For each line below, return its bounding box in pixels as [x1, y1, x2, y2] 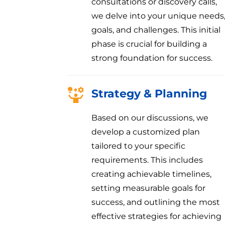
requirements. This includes [91, 155, 203, 165]
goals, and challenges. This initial [91, 25, 220, 35]
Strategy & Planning [91, 86, 207, 100]
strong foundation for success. [91, 53, 212, 63]
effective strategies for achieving [91, 211, 221, 221]
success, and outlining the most [91, 197, 220, 207]
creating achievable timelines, [91, 169, 211, 179]
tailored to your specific [91, 141, 185, 151]
